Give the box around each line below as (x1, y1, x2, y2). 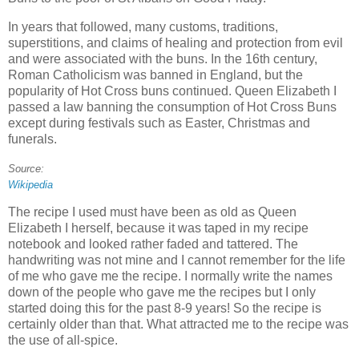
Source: (8, 162, 44, 175)
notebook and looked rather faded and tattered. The (8, 237, 298, 252)
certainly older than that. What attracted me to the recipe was (8, 317, 349, 332)
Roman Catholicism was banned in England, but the (8, 67, 303, 82)
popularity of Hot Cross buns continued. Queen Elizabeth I (8, 83, 337, 98)
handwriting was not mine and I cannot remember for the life (8, 253, 345, 268)
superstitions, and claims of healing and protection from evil (8, 35, 343, 50)
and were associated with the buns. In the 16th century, (8, 51, 317, 66)
